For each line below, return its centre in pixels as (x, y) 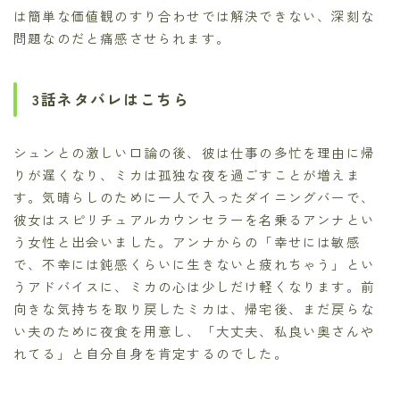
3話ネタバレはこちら (111, 99)
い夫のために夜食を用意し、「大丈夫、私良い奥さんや (195, 330)
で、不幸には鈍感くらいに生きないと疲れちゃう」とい (195, 263)
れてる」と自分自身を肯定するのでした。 (151, 353)
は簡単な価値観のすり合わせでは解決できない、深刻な (195, 16)
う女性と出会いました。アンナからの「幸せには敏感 (187, 241)
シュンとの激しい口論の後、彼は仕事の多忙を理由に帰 (195, 152)
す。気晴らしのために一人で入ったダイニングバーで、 (194, 196)
